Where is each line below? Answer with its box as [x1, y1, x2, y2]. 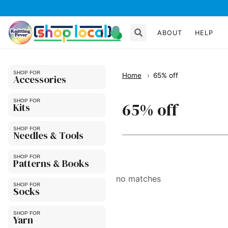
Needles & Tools [13, 128, 83, 142]
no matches [116, 173, 161, 184]
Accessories [13, 72, 66, 86]
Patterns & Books [13, 157, 89, 170]
